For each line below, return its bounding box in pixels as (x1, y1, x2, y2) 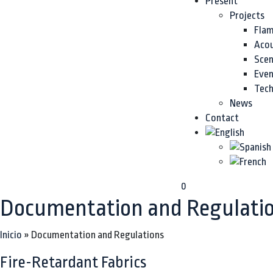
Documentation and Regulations (31, 229, 164, 241)
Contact (205, 112, 239, 124)
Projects (230, 10, 264, 21)
